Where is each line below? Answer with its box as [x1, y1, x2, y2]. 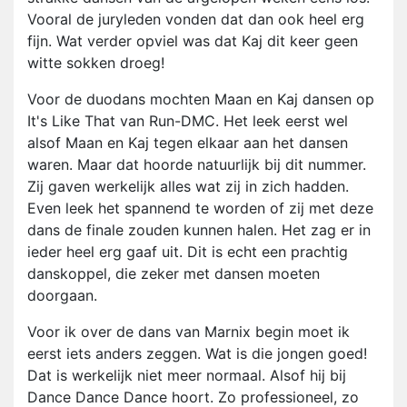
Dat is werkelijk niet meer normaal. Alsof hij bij [27, 366, 346, 385]
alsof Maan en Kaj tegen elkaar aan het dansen [27, 134, 348, 153]
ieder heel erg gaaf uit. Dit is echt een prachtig [27, 243, 348, 262]
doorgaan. [27, 286, 97, 305]
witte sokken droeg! [27, 54, 164, 73]
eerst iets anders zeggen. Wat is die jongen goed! [27, 344, 367, 363]
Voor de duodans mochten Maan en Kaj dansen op [27, 90, 374, 109]
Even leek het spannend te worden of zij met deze [27, 199, 373, 218]
